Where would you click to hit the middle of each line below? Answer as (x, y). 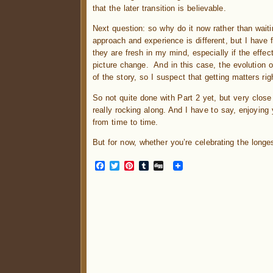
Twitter (135, 166)
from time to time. (126, 122)
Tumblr (165, 166)
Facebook (129, 166)
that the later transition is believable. (159, 8)
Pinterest (155, 166)
